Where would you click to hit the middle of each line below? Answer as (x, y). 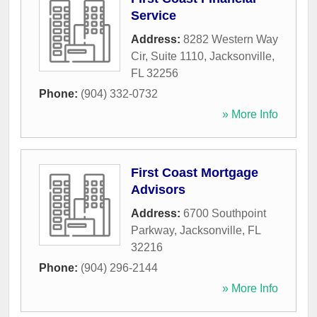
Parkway (152, 231)
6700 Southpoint (225, 214)
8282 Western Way (231, 40)
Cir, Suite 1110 (167, 57)
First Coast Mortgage (195, 173)
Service (154, 16)
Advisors (158, 190)
